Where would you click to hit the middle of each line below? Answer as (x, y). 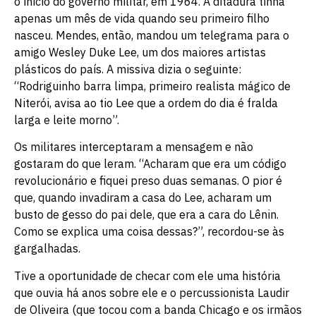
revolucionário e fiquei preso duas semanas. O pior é (148, 181)
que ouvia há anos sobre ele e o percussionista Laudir (152, 292)
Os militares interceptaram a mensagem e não (134, 147)
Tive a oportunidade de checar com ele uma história (147, 275)
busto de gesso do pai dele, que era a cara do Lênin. (146, 215)
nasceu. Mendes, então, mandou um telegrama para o (152, 35)
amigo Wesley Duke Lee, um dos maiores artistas (140, 52)
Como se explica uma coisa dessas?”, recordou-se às (149, 232)
